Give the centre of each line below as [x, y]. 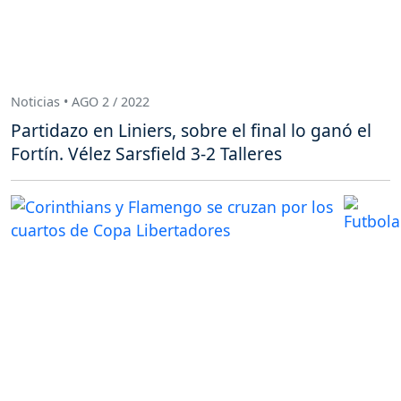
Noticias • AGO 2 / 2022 [80, 102]
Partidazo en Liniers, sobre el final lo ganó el [191, 130]
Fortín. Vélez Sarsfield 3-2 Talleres [146, 153]
